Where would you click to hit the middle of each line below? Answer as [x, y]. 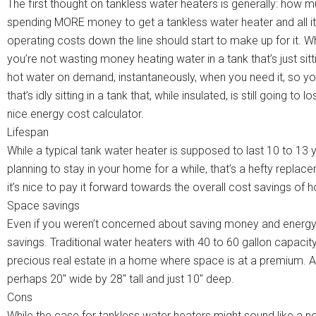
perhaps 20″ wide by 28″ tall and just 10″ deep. [121, 279]
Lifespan [28, 133]
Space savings [43, 206]
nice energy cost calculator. [75, 114]
